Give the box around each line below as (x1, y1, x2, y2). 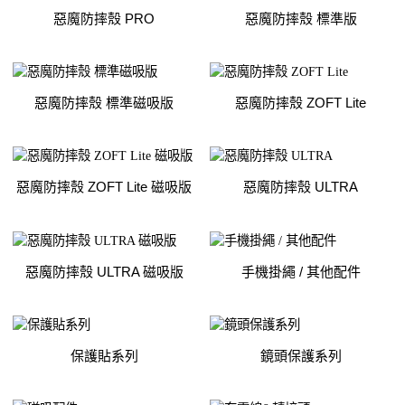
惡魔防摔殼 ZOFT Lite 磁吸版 (16, 179, 193, 195)
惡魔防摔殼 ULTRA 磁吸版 (24, 263, 184, 279)
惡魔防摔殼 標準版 (244, 10, 357, 26)
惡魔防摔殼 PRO (53, 10, 155, 26)
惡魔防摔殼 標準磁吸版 (34, 95, 174, 111)
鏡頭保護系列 (259, 347, 342, 363)
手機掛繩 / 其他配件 (240, 263, 361, 279)
